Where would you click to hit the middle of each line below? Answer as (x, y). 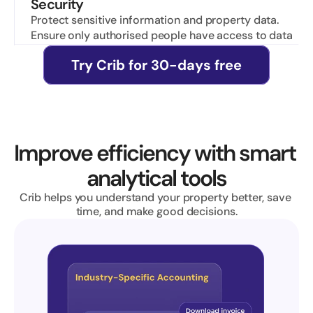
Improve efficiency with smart (155, 153)
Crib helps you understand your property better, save (155, 197)
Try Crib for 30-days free (156, 65)
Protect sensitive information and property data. (155, 20)
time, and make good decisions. (156, 211)
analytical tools (156, 178)
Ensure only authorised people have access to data (162, 35)
